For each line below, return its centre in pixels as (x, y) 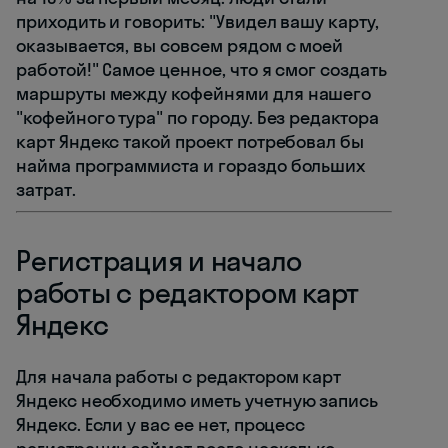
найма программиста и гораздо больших (191, 166)
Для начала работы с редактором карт (179, 377)
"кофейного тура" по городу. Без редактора (197, 118)
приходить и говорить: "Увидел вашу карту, (197, 22)
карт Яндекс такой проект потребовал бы (190, 142)
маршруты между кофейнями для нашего (194, 94)
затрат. (46, 190)
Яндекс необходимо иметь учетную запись (197, 401)
